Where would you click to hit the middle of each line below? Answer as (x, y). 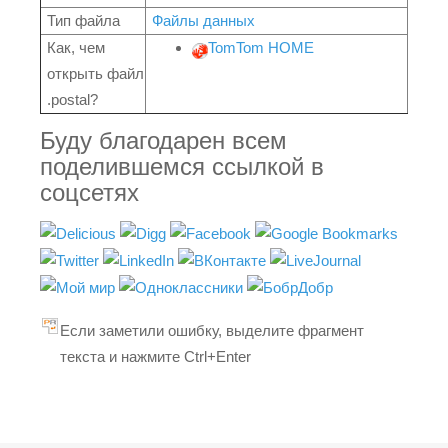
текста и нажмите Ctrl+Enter (155, 357)
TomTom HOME (261, 47)
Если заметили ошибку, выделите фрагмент (212, 331)
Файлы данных (203, 20)
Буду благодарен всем (163, 140)
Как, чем (76, 47)
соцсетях (89, 192)
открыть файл (95, 73)
